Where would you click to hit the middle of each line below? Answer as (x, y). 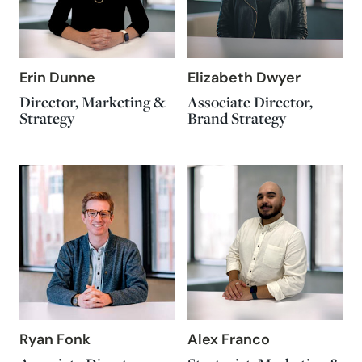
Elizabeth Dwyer (244, 79)
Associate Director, (250, 102)
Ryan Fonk (55, 341)
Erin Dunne (57, 79)
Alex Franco (229, 341)
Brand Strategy (237, 118)
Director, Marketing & (92, 102)
